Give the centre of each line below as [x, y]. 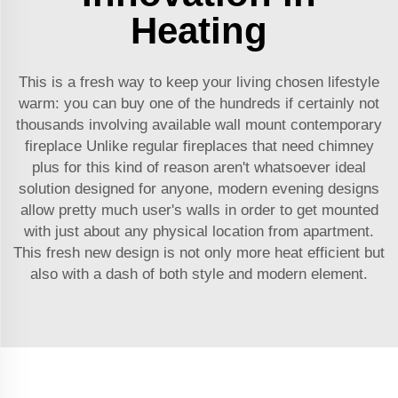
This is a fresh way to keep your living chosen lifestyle [199, 82]
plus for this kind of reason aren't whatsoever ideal [199, 167]
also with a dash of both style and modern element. [199, 274]
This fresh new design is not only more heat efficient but [199, 252]
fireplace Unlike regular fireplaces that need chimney [199, 146]
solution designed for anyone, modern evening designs [199, 188]
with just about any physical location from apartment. [199, 231]
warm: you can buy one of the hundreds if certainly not [199, 103]
